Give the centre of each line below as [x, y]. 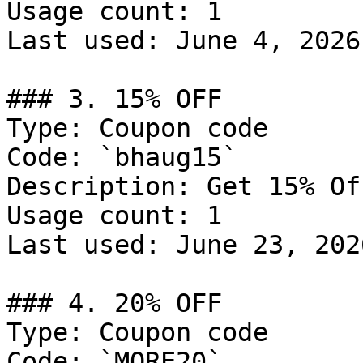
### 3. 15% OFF [114, 99]
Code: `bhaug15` [122, 157]
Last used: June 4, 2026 [184, 41]
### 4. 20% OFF [114, 303]
